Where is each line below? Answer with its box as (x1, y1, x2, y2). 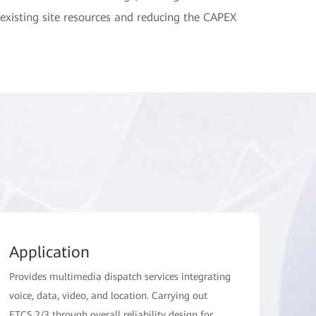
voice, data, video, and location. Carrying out (9, 290, 208, 301)
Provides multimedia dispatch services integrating (9, 271, 231, 282)
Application (9, 243, 90, 261)
